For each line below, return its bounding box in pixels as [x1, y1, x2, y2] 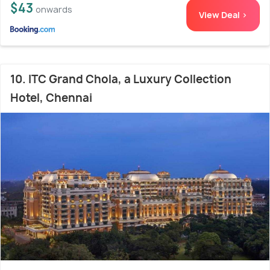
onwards [36, 4, 72, 16]
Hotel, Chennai [10, 90, 92, 106]
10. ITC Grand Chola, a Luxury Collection [10, 72, 231, 87]
